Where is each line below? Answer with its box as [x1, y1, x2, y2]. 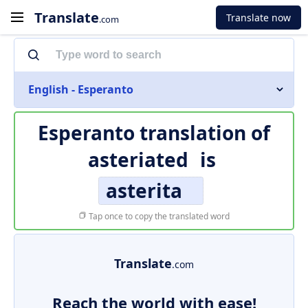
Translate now [226, 10, 291, 24]
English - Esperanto [28, 82, 133, 97]
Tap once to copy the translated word [87, 210, 230, 222]
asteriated [87, 146, 188, 173]
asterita [105, 177, 182, 203]
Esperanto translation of [38, 120, 270, 146]
